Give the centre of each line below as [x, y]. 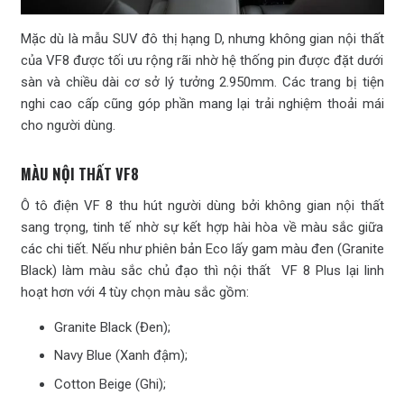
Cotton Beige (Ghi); [110, 384]
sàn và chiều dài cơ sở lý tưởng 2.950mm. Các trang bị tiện [202, 82]
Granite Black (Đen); [112, 327]
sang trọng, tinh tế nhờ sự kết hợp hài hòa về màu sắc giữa [202, 227]
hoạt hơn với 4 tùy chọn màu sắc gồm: [134, 292]
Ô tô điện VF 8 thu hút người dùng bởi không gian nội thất [202, 205]
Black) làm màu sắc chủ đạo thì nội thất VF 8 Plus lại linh [202, 270]
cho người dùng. [68, 125]
